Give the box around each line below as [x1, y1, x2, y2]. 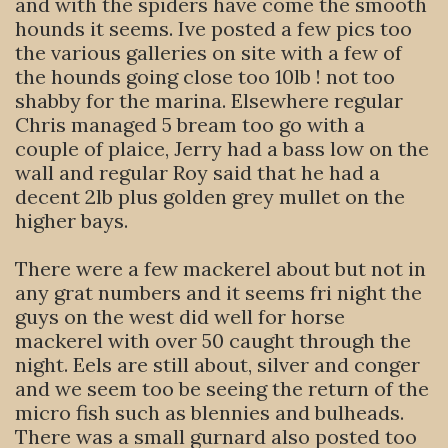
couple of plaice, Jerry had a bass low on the [15, 136, 429, 161]
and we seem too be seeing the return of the [15, 376, 429, 401]
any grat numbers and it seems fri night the [15, 280, 422, 305]
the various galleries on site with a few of [15, 40, 402, 65]
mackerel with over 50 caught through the [15, 328, 411, 353]
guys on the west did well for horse [15, 304, 345, 329]
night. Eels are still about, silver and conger [15, 352, 420, 377]
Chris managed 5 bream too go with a [15, 112, 365, 137]
